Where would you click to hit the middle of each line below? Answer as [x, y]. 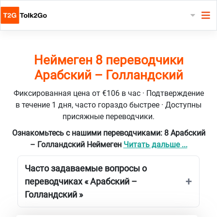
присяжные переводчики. [108, 116]
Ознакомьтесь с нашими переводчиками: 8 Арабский [108, 133]
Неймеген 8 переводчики [108, 60]
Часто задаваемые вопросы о [86, 168]
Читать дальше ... [155, 144]
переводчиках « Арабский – [81, 181]
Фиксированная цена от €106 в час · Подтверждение [108, 93]
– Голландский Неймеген [77, 144]
